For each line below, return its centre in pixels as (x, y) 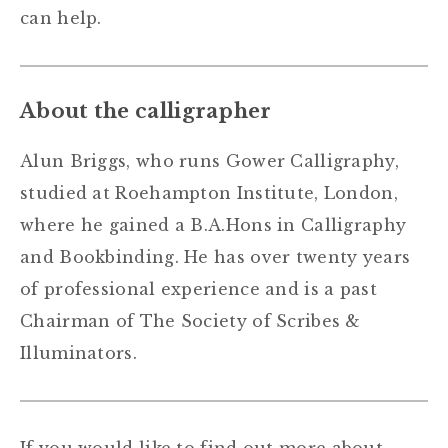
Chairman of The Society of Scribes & (190, 321)
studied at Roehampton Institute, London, (209, 193)
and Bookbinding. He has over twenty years (215, 257)
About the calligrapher (146, 111)
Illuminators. (78, 353)
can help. (61, 18)
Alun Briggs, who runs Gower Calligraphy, (209, 161)
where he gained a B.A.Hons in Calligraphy (213, 225)
